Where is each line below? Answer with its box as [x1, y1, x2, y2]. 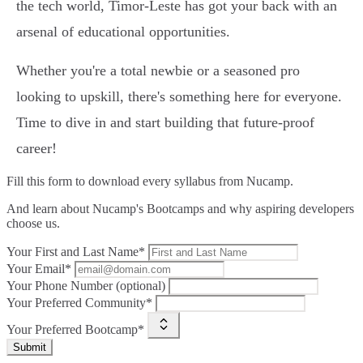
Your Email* [6, 262, 71, 276]
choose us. [6, 216, 60, 231]
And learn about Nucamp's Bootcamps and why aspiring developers [6, 202, 354, 216]
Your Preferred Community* [6, 296, 152, 310]
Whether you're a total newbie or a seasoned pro [16, 62, 300, 79]
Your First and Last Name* [6, 245, 145, 259]
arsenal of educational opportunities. [16, 23, 230, 41]
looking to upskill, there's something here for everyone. [16, 88, 342, 105]
